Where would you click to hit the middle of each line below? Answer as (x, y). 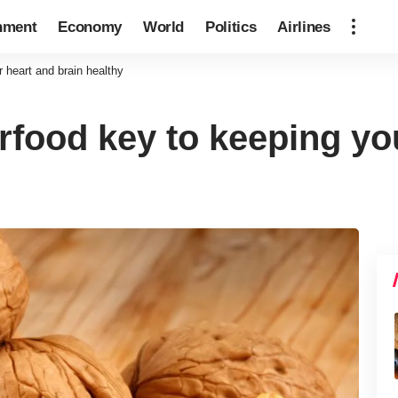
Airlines (304, 27)
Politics (231, 27)
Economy (90, 27)
